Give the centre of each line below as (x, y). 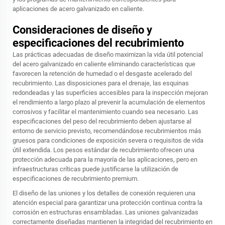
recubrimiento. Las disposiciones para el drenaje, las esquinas (101, 83)
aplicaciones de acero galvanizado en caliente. (78, 9)
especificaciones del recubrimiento (98, 43)
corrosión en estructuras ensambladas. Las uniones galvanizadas (105, 212)
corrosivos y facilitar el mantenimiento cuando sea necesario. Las (105, 111)
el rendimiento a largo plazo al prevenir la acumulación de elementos (109, 102)
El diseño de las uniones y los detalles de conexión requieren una (104, 193)
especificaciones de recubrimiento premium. (76, 178)
